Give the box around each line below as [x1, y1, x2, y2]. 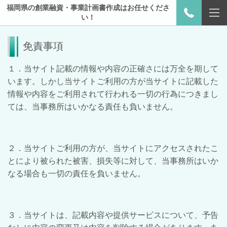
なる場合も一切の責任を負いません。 [8, 169, 145, 178]
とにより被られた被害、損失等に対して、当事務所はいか [8, 157, 218, 165]
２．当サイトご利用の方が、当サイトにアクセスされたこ [8, 144, 218, 153]
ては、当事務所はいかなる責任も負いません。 [8, 102, 178, 111]
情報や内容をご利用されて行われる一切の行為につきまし [8, 90, 218, 98]
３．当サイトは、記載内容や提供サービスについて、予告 [8, 211, 218, 219]
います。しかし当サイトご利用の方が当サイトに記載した [8, 77, 218, 86]
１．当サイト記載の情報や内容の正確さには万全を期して [8, 64, 218, 73]
